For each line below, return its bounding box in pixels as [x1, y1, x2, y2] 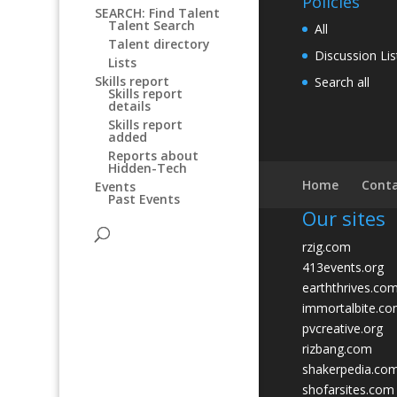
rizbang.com [302, 340, 373, 358]
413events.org [302, 259, 385, 276]
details [108, 97, 152, 114]
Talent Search [108, 17, 196, 34]
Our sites [302, 205, 386, 232]
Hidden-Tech [108, 160, 188, 176]
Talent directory [108, 35, 211, 52]
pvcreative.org [302, 320, 384, 338]
